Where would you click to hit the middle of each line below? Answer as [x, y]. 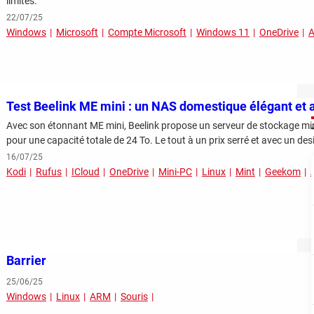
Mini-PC [175, 172]
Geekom [283, 172]
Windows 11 [223, 33]
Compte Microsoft [147, 33]
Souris [134, 297]
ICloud [86, 172]
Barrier [26, 261]
